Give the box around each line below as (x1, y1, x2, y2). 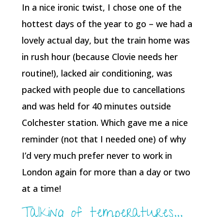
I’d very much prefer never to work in (21, 150, 172, 161)
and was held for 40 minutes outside (21, 100, 171, 112)
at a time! (21, 183, 61, 194)
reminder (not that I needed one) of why (21, 133, 186, 145)
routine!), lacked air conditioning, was (21, 67, 172, 79)
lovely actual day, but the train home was (21, 34, 190, 46)
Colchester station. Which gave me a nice (21, 117, 188, 128)
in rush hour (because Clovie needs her (21, 51, 178, 62)
